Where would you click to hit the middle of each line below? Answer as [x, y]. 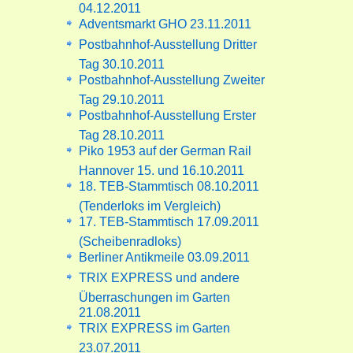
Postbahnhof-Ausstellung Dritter [168, 44]
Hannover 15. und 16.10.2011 [162, 167]
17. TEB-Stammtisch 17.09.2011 [169, 221]
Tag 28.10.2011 [122, 132]
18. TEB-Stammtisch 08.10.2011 [169, 186]
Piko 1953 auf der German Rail [165, 150]
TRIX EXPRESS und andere [160, 277]
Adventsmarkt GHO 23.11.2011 [165, 24]
